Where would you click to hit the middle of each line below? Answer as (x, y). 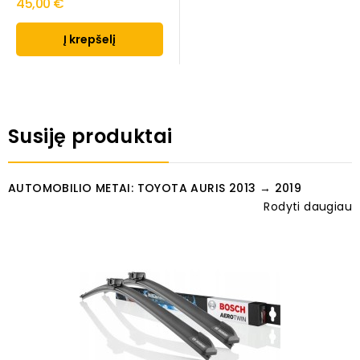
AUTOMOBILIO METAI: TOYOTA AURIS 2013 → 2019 (155, 188)
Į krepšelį (90, 40)
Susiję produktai (90, 137)
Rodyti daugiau (308, 207)
